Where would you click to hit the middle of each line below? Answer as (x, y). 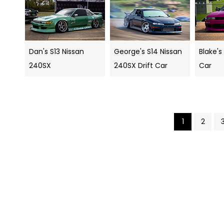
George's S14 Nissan (148, 52)
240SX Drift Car (141, 66)
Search (62, 134)
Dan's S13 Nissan (56, 52)
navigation (81, 161)
